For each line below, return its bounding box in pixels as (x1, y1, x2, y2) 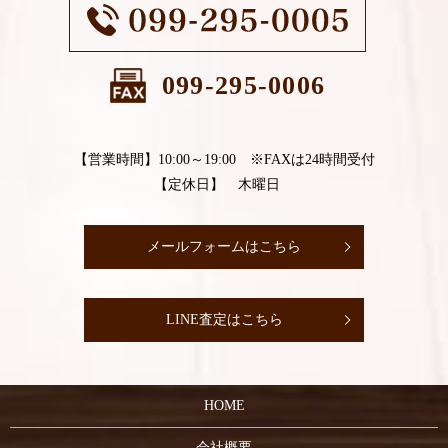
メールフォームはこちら (147, 239, 301, 255)
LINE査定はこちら (165, 312, 283, 328)
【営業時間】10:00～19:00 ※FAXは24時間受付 (73, 152, 375, 168)
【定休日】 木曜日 (154, 177, 294, 193)
